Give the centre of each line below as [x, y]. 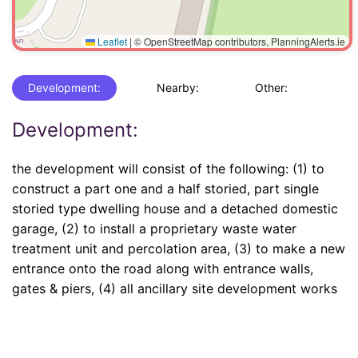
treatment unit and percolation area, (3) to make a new [179, 249]
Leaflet [111, 41]
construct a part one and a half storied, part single [165, 189]
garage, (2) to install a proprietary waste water [154, 229]
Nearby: [178, 88]
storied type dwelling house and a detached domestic [175, 209]
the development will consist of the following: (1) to [168, 169]
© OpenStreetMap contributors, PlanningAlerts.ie [239, 41]
